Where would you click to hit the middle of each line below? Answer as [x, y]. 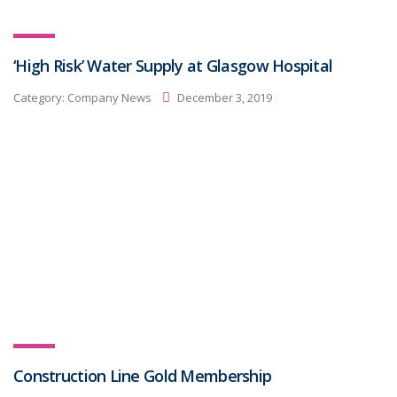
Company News [109, 97]
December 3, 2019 [223, 97]
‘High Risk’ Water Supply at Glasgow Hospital [173, 66]
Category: [40, 97]
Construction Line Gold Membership [143, 376]
